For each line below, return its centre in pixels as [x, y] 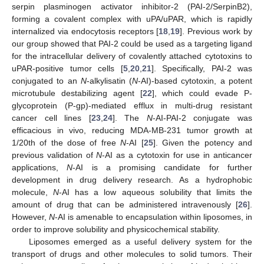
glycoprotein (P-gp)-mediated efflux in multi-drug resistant [132, 106]
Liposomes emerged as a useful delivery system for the [140, 242]
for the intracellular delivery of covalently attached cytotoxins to [132, 56]
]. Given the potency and [203, 143]
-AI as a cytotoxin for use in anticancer [177, 155]
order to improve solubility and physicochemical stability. [116, 230]
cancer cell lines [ [52, 118]
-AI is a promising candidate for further [163, 168]
